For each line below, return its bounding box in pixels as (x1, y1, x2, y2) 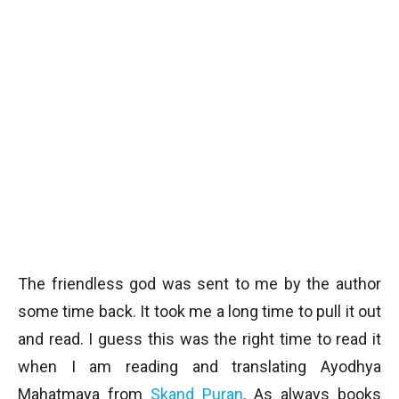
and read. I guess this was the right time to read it (18, 330, 381, 348)
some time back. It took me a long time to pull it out (18, 302, 381, 321)
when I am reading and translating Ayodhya (18, 357, 381, 376)
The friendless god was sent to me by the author (18, 274, 381, 293)
